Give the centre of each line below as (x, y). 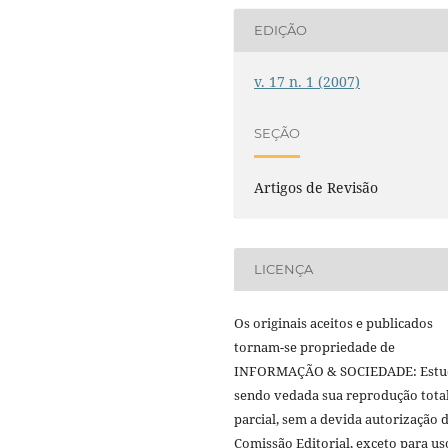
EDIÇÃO (281, 30)
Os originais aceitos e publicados (333, 322)
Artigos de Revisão (316, 187)
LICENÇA (284, 269)
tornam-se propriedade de (314, 346)
